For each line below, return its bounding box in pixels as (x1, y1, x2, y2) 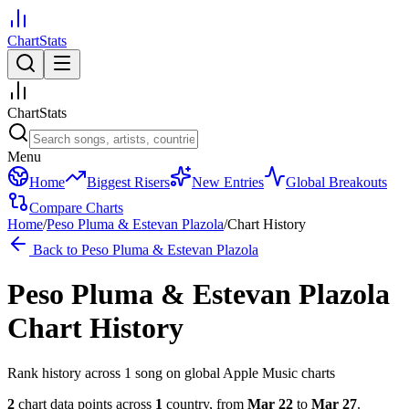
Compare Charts (29, 200, 123, 215)
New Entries (192, 174, 264, 190)
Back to (29, 242, 81, 257)
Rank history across (7, 364, 124, 381)
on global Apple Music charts (163, 364, 335, 381)
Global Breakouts (286, 174, 387, 190)
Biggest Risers (87, 174, 170, 190)
